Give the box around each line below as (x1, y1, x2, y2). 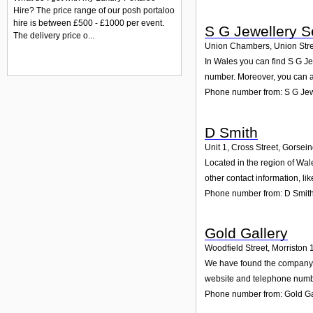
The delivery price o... (13, 31, 94, 41)
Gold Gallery (205, 225, 288, 242)
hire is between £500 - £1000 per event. (13, 18, 164, 29)
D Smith (205, 124, 258, 140)
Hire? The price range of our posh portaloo (13, 6, 175, 16)
